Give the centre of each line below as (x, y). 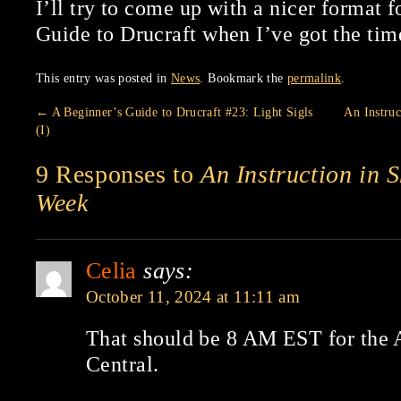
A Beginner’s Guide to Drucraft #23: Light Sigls (181, 112)
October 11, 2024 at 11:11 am (193, 297)
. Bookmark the (243, 78)
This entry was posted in (103, 78)
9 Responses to (118, 174)
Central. (123, 364)
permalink (314, 78)
